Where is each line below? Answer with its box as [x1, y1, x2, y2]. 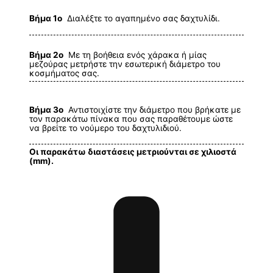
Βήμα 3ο [29, 104, 63, 115]
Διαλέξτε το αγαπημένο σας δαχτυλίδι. [62, 13, 220, 24]
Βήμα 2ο [29, 49, 63, 60]
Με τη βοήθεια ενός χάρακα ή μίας [63, 49, 207, 60]
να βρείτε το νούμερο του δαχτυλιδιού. [29, 122, 182, 133]
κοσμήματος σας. [29, 68, 99, 78]
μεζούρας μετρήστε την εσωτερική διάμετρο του [29, 58, 221, 69]
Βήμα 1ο [29, 13, 62, 24]
